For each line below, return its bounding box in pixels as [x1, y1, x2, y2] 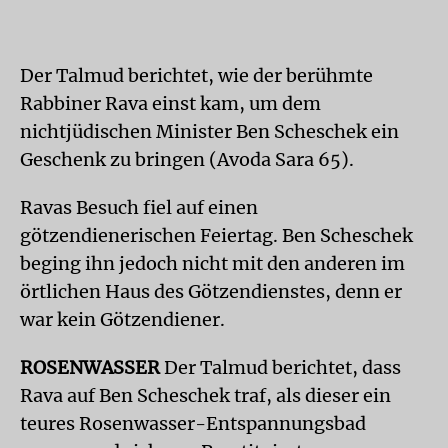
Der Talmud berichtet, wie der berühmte [20, 63, 373, 87]
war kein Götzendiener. [20, 307, 225, 331]
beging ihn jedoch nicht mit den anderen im [20, 251, 405, 275]
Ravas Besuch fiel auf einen [20, 195, 258, 219]
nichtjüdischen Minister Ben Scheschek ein [20, 119, 399, 143]
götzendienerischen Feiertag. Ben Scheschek [20, 223, 413, 247]
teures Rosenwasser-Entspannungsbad [20, 411, 366, 435]
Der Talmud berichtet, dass [160, 355, 401, 379]
